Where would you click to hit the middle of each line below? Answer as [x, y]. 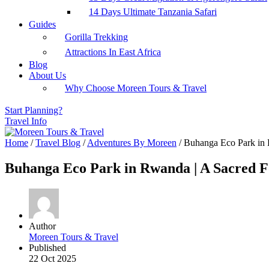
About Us [47, 75]
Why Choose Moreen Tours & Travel [136, 88]
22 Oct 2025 [53, 259]
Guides [42, 25]
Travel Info [26, 121]
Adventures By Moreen [132, 143]
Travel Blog [58, 143]
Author [42, 226]
